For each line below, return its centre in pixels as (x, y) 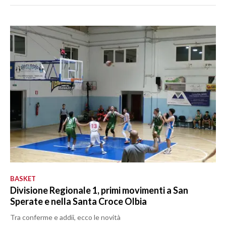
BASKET (23, 179)
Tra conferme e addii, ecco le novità (65, 217)
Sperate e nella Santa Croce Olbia (78, 202)
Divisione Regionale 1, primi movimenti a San (99, 190)
